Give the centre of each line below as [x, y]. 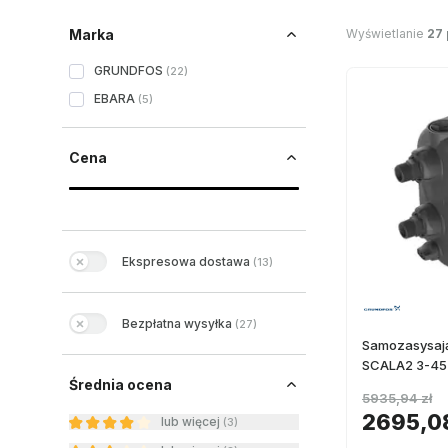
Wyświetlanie [386, 33]
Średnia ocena [120, 384]
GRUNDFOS [128, 70]
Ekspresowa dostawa [186, 261]
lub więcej [190, 421]
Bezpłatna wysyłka [177, 323]
